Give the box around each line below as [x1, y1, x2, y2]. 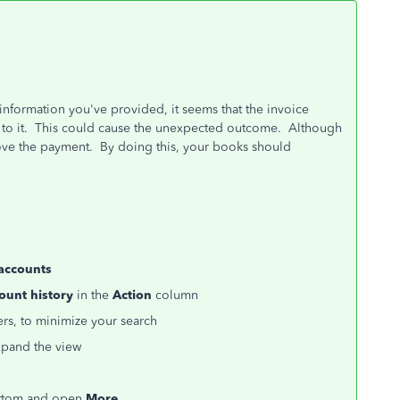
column [152, 287, 198, 303]
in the [73, 287, 112, 303]
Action [112, 287, 152, 303]
